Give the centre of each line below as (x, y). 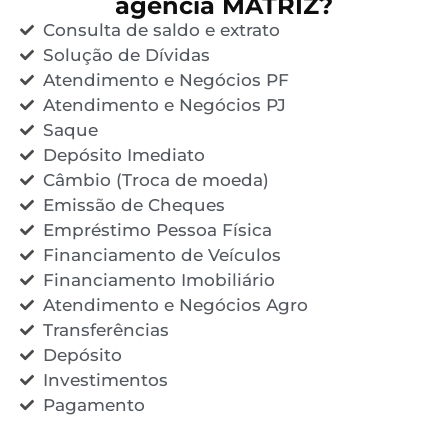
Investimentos (105, 379)
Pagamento (93, 404)
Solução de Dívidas (126, 54)
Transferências (105, 329)
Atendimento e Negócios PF (165, 79)
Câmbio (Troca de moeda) (155, 179)
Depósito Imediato (123, 154)
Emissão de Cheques (133, 204)
